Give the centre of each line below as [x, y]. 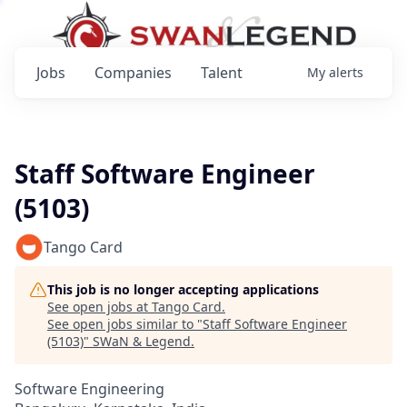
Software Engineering [89, 389]
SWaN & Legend [142, 341]
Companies [133, 73]
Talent [222, 73]
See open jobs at [99, 307]
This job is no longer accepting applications [183, 289]
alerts [346, 72]
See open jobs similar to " [125, 324]
